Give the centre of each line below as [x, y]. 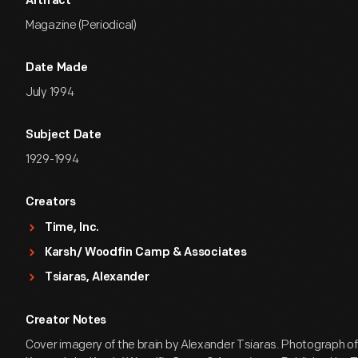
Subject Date [64, 135]
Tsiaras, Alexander [97, 278]
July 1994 [50, 92]
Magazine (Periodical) [81, 25]
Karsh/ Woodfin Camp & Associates [146, 253]
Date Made [57, 68]
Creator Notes [66, 321]
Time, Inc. [72, 228]
